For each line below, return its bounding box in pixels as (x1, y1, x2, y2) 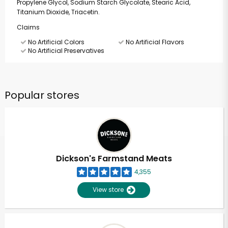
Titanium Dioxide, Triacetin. (16, 8, 100, 16)
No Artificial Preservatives (26, 46, 104, 55)
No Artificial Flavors (124, 38, 184, 46)
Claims (16, 23, 40, 32)
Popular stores (4, 88, 79, 102)
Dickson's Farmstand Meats (55, 153, 172, 164)
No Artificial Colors (26, 38, 84, 46)
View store (93, 185, 127, 194)
